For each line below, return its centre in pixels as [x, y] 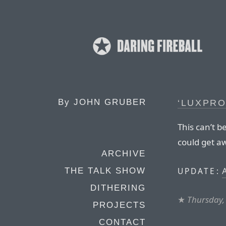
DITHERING [118, 188]
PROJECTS [119, 205]
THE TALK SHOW [105, 171]
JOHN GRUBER [110, 102]
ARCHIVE [124, 154]
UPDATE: [199, 171]
